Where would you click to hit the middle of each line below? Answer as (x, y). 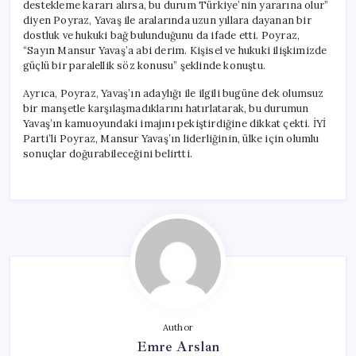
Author (178, 327)
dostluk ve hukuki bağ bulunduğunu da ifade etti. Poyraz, (162, 35)
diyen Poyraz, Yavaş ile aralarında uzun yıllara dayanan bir (167, 20)
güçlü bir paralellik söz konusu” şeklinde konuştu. (144, 65)
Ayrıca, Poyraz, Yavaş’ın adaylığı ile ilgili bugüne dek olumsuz (174, 93)
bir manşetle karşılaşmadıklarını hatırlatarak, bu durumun (166, 108)
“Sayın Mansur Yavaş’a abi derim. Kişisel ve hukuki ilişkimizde (175, 50)
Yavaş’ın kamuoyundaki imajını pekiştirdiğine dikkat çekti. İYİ (175, 123)
